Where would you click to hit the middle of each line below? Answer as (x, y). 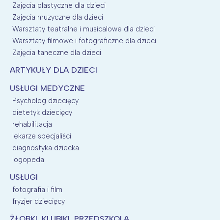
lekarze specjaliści (42, 136)
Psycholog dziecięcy (45, 100)
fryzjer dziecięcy (39, 201)
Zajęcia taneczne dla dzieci (57, 52)
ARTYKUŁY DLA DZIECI (54, 70)
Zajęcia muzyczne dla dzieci (58, 17)
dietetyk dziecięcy (42, 112)
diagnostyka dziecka (46, 148)
